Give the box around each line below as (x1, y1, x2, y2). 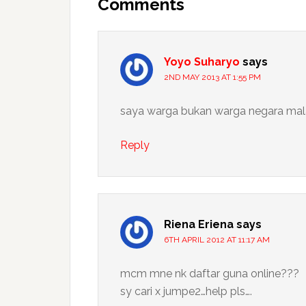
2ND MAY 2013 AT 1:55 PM (164, 72, 261, 82)
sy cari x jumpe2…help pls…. (120, 285, 252, 298)
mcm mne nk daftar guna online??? (120, 267, 299, 280)
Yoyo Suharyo (164, 55, 240, 68)
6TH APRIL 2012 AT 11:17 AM (164, 235, 270, 245)
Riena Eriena (164, 218, 234, 231)
